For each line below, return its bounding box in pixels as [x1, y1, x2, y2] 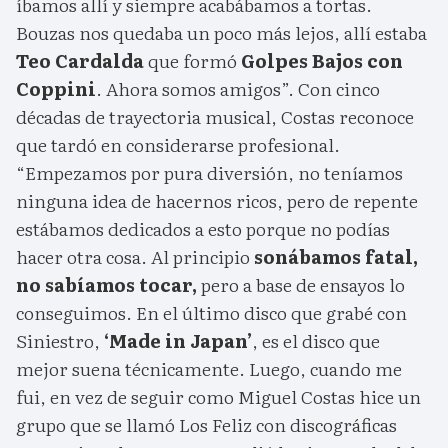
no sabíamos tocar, [16, 271, 201, 299]
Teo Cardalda [16, 47, 144, 75]
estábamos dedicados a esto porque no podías [16, 215, 390, 243]
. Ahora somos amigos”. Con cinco [96, 75, 380, 103]
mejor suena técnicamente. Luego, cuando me [16, 355, 402, 383]
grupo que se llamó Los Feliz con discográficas [16, 411, 397, 439]
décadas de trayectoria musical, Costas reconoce [16, 103, 414, 131]
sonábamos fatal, [254, 243, 418, 271]
